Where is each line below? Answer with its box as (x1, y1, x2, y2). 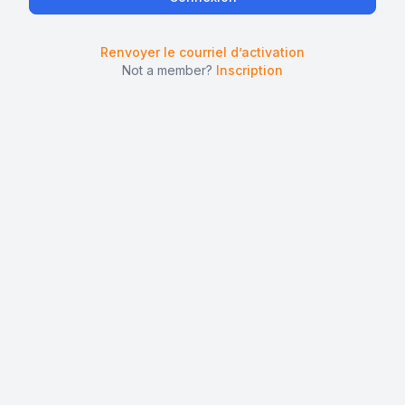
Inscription (216, 62, 283, 78)
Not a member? (122, 62, 216, 78)
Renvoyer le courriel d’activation (100, 44, 305, 60)
